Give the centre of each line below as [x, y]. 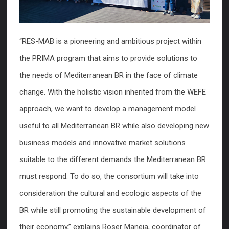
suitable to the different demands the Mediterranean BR [113, 160]
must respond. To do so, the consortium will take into [109, 177]
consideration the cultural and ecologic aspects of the [110, 193]
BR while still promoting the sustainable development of [113, 210]
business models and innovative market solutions [102, 143]
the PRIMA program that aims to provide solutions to [108, 59]
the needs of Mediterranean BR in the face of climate [109, 75]
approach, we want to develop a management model [108, 109]
